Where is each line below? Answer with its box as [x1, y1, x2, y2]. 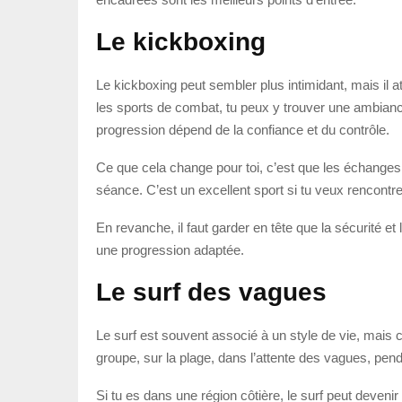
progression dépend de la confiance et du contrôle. [96, 121, 389, 137]
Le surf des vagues [96, 277, 327, 306]
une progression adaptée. [96, 241, 244, 258]
